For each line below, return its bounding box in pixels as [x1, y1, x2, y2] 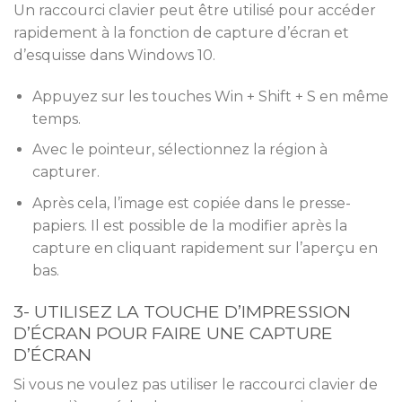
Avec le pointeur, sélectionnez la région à [31, 141, 328, 159]
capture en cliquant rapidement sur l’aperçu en [31, 239, 378, 257]
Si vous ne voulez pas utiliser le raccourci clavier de [13, 376, 378, 394]
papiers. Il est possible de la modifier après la [31, 216, 347, 234]
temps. [31, 109, 81, 127]
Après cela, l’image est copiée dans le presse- [31, 194, 351, 212]
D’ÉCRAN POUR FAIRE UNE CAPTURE [13, 321, 333, 344]
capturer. [31, 163, 100, 181]
